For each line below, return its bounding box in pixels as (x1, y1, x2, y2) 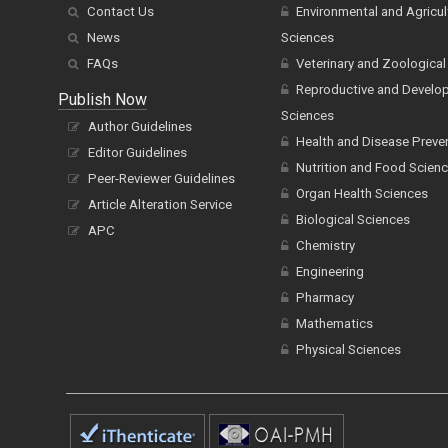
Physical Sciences (295, 342, 401, 358)
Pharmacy (295, 290, 354, 306)
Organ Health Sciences (295, 186, 428, 202)
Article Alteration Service (88, 197, 232, 213)
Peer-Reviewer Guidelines (88, 171, 235, 187)
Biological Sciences (295, 212, 410, 228)
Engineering (295, 264, 364, 280)
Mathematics (295, 316, 373, 332)
